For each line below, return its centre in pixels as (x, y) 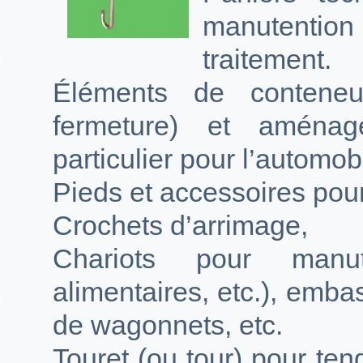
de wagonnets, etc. (168, 325)
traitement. (267, 60)
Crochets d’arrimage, (180, 226)
